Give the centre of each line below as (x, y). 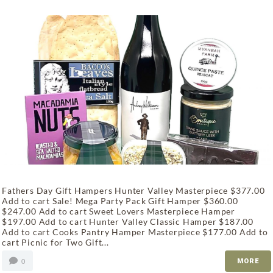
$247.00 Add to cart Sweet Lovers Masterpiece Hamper (119, 211)
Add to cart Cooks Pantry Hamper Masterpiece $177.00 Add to (135, 232)
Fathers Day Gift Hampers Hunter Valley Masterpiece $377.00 (133, 191)
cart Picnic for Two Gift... (55, 243)
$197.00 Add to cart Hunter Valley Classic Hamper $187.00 (128, 222)
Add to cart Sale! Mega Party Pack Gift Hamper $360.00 (120, 201)
